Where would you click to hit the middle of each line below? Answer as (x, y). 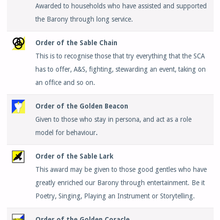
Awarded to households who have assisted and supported (121, 6)
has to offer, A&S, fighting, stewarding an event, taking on (120, 69)
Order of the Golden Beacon (82, 106)
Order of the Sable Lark (74, 156)
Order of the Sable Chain (76, 43)
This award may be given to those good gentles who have (121, 170)
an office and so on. (65, 83)
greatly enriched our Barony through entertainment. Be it (120, 183)
